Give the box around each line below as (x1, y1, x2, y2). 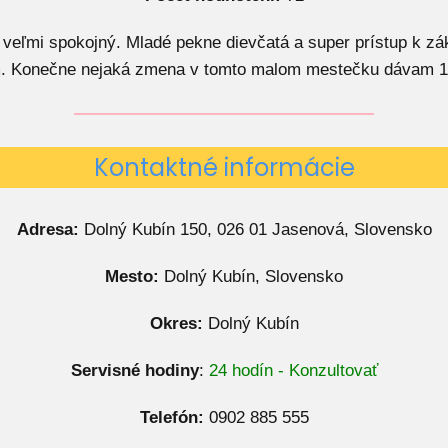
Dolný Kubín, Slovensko (159, 267, 343, 286)
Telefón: (139, 408, 204, 427)
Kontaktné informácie (93, 151, 355, 184)
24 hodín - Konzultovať (208, 361, 378, 380)
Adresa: (16, 220, 79, 239)
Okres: (149, 314, 203, 333)
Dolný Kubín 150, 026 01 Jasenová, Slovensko (78, 220, 432, 239)
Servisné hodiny (70, 361, 199, 380)
